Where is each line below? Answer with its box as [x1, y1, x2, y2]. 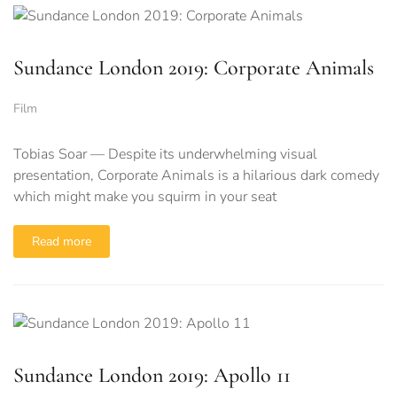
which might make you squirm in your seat [13, 187, 276, 207]
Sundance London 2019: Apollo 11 [13, 362, 291, 388]
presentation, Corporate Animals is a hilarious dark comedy [13, 166, 379, 186]
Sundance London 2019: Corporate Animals [13, 55, 374, 82]
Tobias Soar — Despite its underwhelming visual [13, 144, 317, 165]
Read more [32, 233, 91, 251]
